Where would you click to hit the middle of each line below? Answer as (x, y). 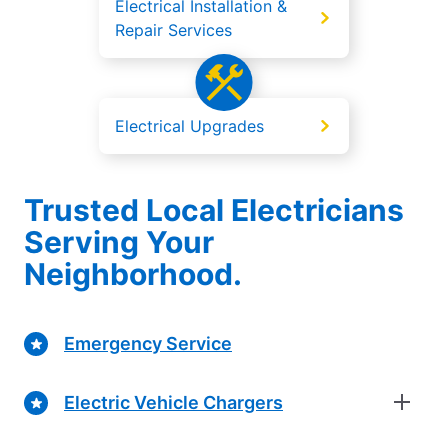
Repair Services (173, 30)
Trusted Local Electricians (214, 210)
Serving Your (119, 242)
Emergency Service (148, 343)
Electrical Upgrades (189, 126)
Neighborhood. (133, 274)
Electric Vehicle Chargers (173, 402)
